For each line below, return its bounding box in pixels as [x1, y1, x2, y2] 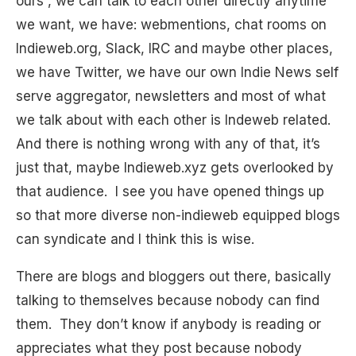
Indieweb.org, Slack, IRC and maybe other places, [16, 41, 333, 57]
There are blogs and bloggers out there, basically [16, 269, 331, 285]
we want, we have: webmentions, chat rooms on [16, 17, 327, 33]
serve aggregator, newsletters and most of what [16, 88, 326, 105]
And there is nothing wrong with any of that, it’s [16, 136, 320, 153]
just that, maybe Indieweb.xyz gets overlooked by [16, 160, 334, 176]
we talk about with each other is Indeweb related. [16, 112, 335, 129]
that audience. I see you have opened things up [16, 184, 324, 200]
